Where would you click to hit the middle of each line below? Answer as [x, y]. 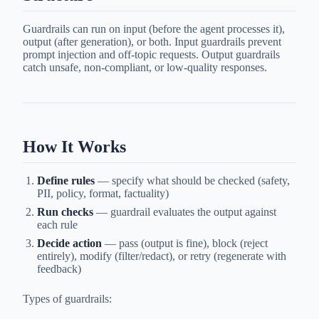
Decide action [69, 244]
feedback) [59, 269]
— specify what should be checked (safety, [192, 181]
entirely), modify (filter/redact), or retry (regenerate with [162, 256]
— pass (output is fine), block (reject [185, 244]
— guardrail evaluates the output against [185, 212]
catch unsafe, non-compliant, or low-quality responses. [145, 68]
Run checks [65, 212]
